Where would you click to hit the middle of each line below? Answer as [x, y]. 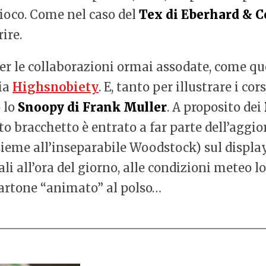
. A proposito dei [216, 107]
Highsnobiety [56, 87]
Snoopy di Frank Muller [92, 107]
